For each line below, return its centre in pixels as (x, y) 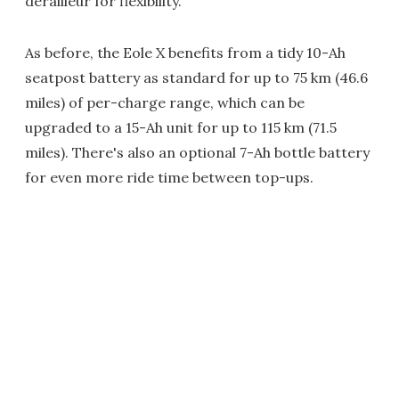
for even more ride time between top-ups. (169, 177)
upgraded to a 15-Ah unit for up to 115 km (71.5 (181, 127)
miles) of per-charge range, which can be (165, 102)
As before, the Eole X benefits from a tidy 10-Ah (185, 53)
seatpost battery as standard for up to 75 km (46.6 (196, 77)
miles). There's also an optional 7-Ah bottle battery (197, 152)
